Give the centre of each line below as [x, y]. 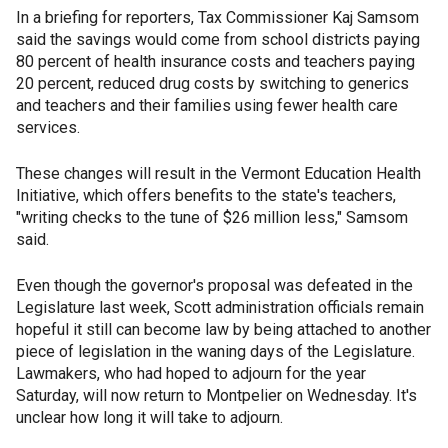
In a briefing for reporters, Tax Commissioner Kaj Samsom [217, 17]
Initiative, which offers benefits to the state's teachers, [206, 195]
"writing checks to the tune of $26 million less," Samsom [212, 217]
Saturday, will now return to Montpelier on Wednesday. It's [216, 395]
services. [48, 127]
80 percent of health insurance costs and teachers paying [215, 61]
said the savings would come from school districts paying [218, 39]
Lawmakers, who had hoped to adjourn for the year [191, 373]
